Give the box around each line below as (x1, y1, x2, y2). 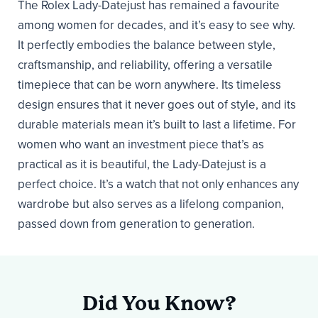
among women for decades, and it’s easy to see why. (18, 17, 295, 33)
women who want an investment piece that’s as (18, 136, 264, 152)
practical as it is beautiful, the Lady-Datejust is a (18, 156, 266, 172)
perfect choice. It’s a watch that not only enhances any (18, 176, 299, 192)
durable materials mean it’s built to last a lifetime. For (18, 116, 296, 132)
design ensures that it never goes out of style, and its (18, 97, 296, 112)
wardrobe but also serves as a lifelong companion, (18, 196, 284, 212)
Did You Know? (82, 291, 236, 315)
